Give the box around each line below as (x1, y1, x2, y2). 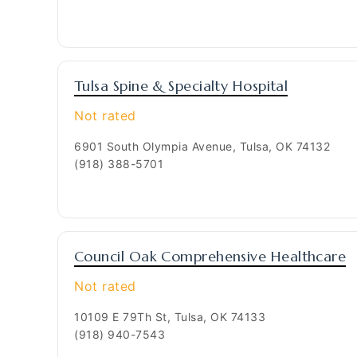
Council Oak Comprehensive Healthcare (74, 247, 347, 265)
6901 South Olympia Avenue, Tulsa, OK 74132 (74, 139, 330, 153)
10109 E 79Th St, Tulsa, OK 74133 (74, 310, 265, 324)
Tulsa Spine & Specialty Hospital (74, 76, 288, 95)
